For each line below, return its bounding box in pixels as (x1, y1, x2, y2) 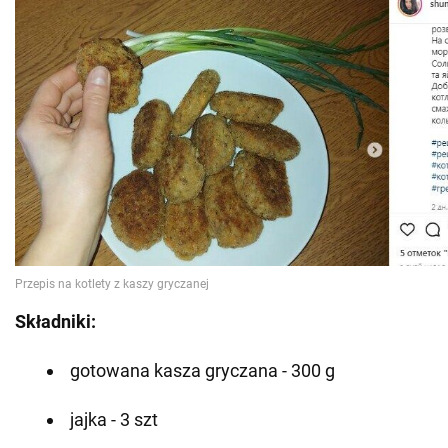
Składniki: (15, 310, 96, 332)
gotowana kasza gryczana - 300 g (70, 359, 335, 381)
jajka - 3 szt (70, 408, 158, 430)
